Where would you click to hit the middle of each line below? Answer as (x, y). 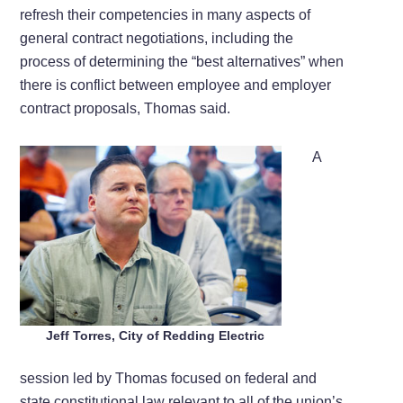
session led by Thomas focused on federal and (169, 378)
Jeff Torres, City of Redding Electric (156, 335)
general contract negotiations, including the (157, 38)
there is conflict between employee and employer (176, 85)
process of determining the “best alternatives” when (182, 61)
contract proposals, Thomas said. (125, 108)
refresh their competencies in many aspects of (166, 14)
